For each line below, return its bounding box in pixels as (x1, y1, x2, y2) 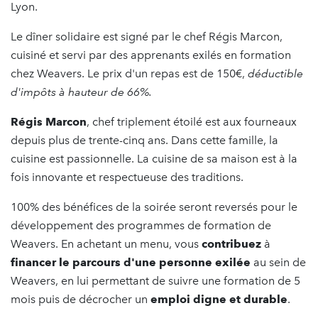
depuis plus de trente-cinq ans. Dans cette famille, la (11, 133, 278, 147)
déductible (245, 67, 303, 80)
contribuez (202, 237, 264, 251)
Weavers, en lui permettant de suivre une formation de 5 (11, 274, 300, 287)
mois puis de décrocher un (11, 292, 150, 306)
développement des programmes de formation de (11, 219, 271, 232)
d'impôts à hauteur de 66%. (11, 85, 152, 99)
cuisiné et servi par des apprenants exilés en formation (11, 48, 291, 62)
